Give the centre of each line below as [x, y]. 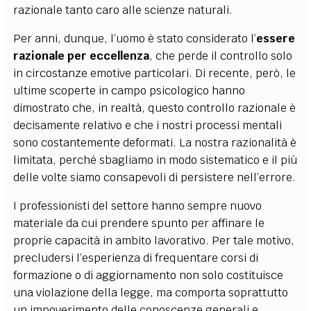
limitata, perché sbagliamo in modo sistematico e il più [155, 160]
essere [276, 39]
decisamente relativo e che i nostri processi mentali [148, 125]
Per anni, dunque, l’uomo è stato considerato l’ [135, 39]
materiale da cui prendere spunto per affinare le [139, 223]
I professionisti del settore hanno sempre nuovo [138, 206]
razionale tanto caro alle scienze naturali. [123, 10]
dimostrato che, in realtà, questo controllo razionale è [155, 108]
